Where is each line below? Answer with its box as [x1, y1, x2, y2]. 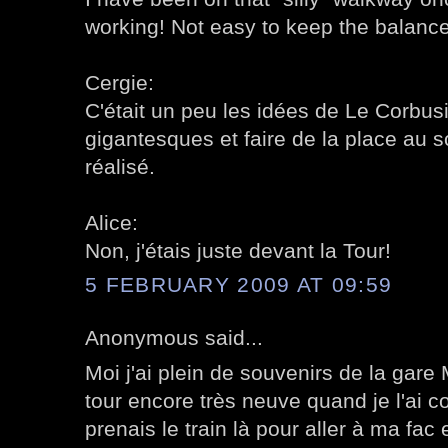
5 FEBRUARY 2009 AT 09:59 [85, 273, 393, 297]
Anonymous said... [85, 326, 263, 350]
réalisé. [85, 154, 155, 178]
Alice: [85, 210, 138, 234]
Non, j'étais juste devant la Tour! [85, 238, 391, 262]
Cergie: [85, 70, 154, 94]
